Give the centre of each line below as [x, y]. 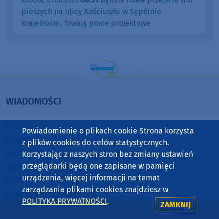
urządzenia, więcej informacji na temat [91, 178]
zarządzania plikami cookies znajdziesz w [95, 189]
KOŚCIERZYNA [30, 167]
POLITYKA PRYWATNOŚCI [64, 201]
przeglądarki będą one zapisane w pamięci [98, 166]
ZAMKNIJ [175, 205]
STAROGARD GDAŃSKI [43, 194]
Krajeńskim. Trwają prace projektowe [86, 23]
